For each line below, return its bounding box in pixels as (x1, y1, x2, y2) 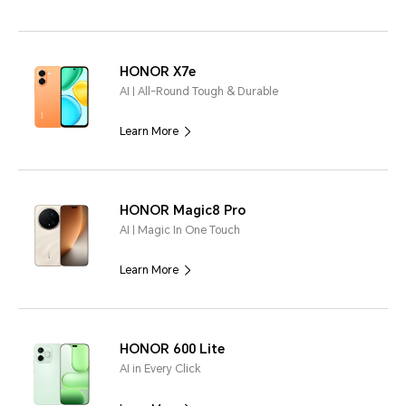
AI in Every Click (120, 362, 201, 375)
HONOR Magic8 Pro (120, 202, 246, 217)
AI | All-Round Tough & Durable (120, 84, 278, 98)
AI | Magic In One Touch (120, 223, 240, 237)
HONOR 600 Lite (120, 341, 225, 356)
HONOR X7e (120, 63, 196, 79)
